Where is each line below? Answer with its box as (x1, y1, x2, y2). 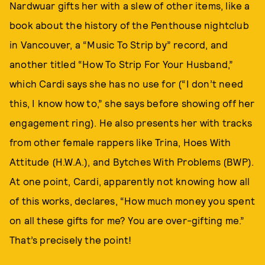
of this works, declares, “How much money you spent (9, 195, 256, 206)
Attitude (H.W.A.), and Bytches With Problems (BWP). (9, 156, 254, 167)
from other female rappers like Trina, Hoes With (9, 136, 231, 148)
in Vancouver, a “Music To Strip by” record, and (9, 38, 228, 50)
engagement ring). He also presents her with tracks (9, 117, 253, 128)
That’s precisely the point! (9, 234, 132, 245)
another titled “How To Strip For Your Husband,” (9, 58, 234, 70)
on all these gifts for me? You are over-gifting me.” (9, 214, 245, 226)
